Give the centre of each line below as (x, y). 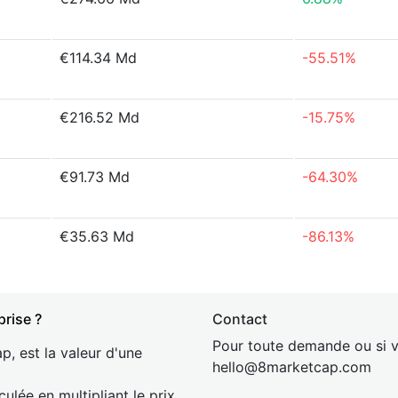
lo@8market (273, 367)
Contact (240, 319)
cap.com (342, 367)
